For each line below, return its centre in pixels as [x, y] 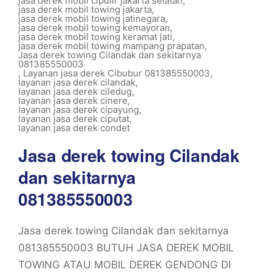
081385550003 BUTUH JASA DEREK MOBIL [126, 248]
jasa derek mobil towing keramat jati [95, 37]
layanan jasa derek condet [74, 128]
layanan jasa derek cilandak [77, 82]
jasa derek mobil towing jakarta [85, 9]
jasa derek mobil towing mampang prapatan [111, 46]
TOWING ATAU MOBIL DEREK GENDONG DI [124, 265]
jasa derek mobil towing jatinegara [92, 19]
